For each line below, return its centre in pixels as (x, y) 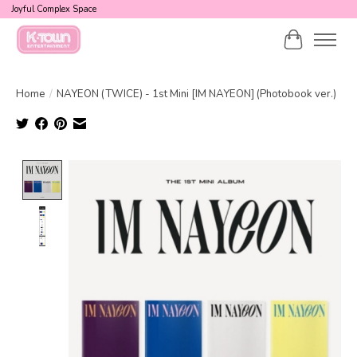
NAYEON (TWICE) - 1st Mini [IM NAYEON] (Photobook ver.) (196, 94)
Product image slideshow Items (157, 169)
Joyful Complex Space (53, 10)
